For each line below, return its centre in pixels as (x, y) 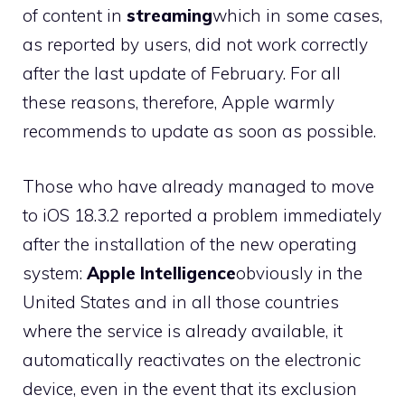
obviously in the (299, 273)
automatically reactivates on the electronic (192, 359)
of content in (75, 15)
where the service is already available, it (183, 330)
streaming (170, 15)
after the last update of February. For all (182, 73)
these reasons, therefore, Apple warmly (179, 102)
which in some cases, (297, 15)
